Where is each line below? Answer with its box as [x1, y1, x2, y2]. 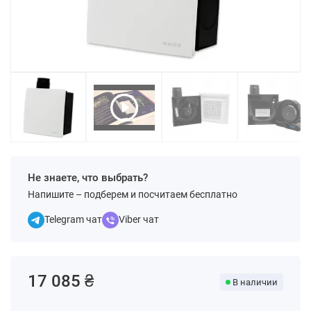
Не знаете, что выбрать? [28, 171, 148, 184]
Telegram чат [44, 214, 102, 225]
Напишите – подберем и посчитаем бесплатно [28, 189, 237, 200]
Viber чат [119, 214, 159, 225]
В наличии [233, 277, 278, 287]
